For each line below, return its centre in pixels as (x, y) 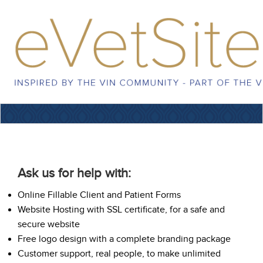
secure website (49, 224)
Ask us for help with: (74, 173)
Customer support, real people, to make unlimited (119, 253)
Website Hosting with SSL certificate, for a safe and (121, 209)
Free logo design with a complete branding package (124, 239)
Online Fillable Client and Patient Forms (99, 195)
